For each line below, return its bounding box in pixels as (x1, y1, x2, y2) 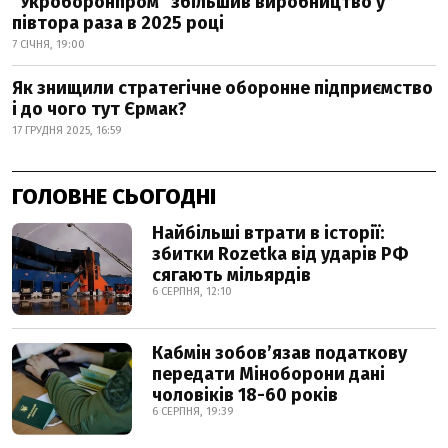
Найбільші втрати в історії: (152, 221, 384, 244)
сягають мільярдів (152, 263, 311, 286)
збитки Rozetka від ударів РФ (152, 242, 408, 265)
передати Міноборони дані (152, 362, 385, 385)
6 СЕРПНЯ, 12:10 (152, 284, 232, 298)
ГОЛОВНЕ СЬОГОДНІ (12, 182, 216, 210)
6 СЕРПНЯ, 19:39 (152, 404, 234, 418)
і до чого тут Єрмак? (12, 97, 187, 120)
